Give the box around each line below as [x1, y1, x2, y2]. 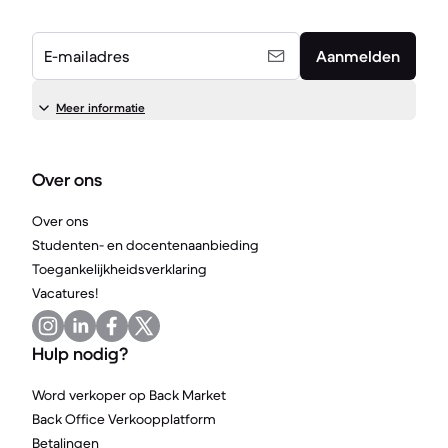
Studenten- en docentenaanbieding [32, 236, 259, 254]
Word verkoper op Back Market [32, 386, 226, 404]
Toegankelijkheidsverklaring [32, 260, 207, 278]
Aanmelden [316, 46, 400, 66]
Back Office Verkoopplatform [32, 410, 216, 428]
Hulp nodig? [32, 343, 128, 365]
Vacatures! [32, 284, 98, 302]
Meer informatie [56, 100, 145, 115]
